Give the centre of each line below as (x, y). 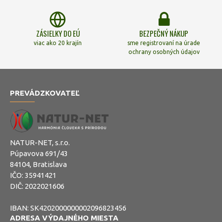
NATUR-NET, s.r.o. (40, 143)
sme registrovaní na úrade (164, 43)
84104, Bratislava (38, 165)
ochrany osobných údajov (164, 52)
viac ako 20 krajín (58, 43)
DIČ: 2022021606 (37, 186)
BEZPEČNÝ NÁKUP (164, 33)
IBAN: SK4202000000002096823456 (68, 208)
